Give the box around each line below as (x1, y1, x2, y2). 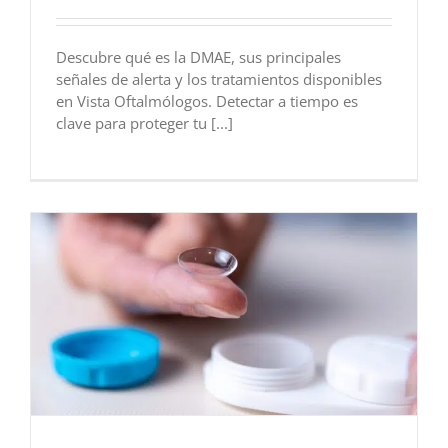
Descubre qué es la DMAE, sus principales (55, 47, 341, 68)
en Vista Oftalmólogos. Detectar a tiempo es (55, 91, 358, 112)
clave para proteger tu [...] (55, 113, 233, 134)
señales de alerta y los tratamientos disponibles (55, 69, 382, 90)
